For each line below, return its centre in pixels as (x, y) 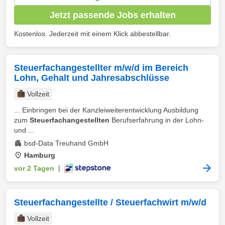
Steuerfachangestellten (70, 120)
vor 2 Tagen (34, 168)
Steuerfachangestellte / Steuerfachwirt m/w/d (110, 202)
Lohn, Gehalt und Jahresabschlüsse (92, 78)
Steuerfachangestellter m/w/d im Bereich (101, 68)
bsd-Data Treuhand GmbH (66, 143)
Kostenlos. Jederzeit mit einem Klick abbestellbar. (92, 34)
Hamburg (40, 155)
